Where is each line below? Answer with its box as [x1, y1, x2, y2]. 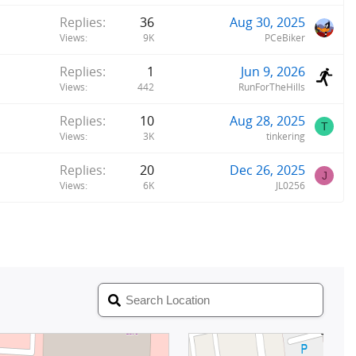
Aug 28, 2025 [230, 112, 305, 130]
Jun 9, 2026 [241, 63, 305, 81]
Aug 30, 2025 [230, 14, 305, 32]
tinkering [266, 130, 305, 144]
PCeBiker [265, 31, 305, 45]
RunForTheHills [238, 80, 305, 95]
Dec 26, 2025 [230, 161, 305, 180]
